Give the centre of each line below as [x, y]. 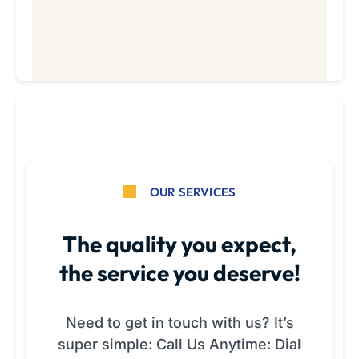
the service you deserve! [179, 273]
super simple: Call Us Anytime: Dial [179, 345]
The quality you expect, [179, 244]
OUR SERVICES [193, 192]
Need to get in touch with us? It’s [179, 323]
